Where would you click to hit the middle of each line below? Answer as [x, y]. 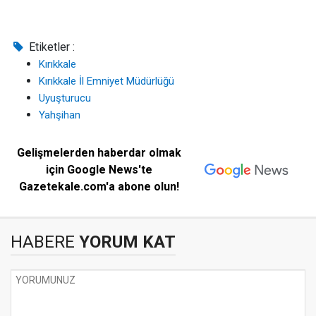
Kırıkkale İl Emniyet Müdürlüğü [107, 81]
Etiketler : [51, 47]
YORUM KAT [125, 242]
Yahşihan [60, 115]
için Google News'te [99, 170]
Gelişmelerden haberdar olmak [99, 153]
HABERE [43, 242]
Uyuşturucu [65, 98]
